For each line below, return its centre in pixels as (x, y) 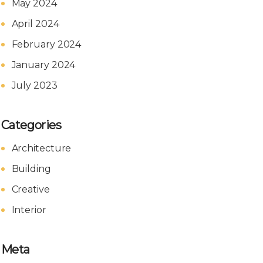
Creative (31, 189)
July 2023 (34, 85)
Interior (29, 210)
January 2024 (43, 65)
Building (31, 169)
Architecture (41, 148)
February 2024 (46, 44)
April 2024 (35, 24)
